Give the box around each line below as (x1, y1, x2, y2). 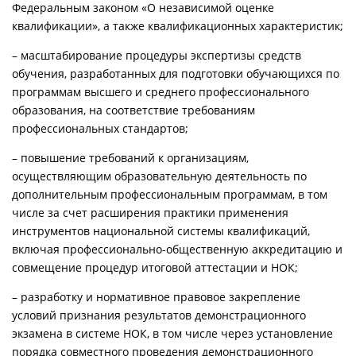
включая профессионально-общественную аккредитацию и (12, 241, 342, 257)
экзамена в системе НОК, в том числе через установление (12, 325, 333, 341)
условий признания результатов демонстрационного (12, 307, 306, 323)
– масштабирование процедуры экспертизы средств (12, 47, 301, 63)
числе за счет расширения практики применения (12, 204, 288, 220)
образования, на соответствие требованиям (12, 102, 255, 118)
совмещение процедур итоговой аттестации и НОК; (12, 259, 298, 275)
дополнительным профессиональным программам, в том (12, 186, 327, 202)
